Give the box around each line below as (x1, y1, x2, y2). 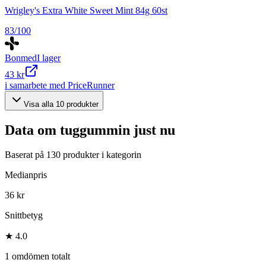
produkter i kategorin (61, 150, 141, 160)
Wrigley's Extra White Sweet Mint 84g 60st (5, 5, 167, 15)
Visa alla (24, 99, 56, 109)
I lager (37, 52, 61, 63)
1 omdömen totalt (5, 251, 70, 262)
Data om (5, 122, 60, 138)
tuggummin (60, 122, 130, 138)
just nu (130, 122, 175, 138)
